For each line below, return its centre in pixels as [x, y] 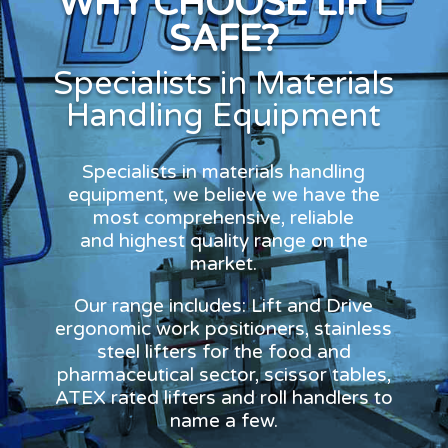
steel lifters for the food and [223, 351]
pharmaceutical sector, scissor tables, [223, 374]
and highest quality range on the [223, 240]
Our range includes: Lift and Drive [224, 305]
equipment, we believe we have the [223, 194]
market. [224, 263]
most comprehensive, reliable [224, 217]
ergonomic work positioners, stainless [224, 328]
